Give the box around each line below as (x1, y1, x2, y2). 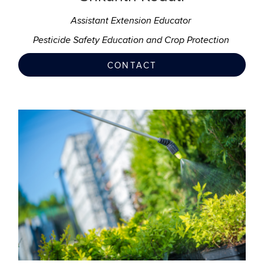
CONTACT (107, 60, 157, 71)
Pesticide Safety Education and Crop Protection (32, 35, 232, 46)
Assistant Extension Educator (71, 15, 193, 27)
